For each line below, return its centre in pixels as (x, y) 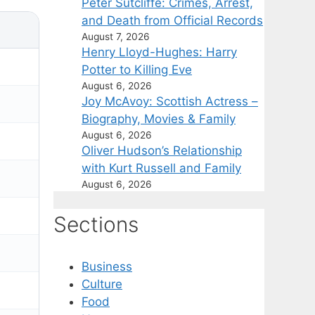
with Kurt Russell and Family (161, 168)
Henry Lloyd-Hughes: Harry (159, 52)
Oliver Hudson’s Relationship (162, 151)
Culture (102, 284)
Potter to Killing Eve (137, 70)
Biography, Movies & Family (159, 119)
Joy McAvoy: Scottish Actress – (170, 102)
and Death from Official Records (172, 21)
